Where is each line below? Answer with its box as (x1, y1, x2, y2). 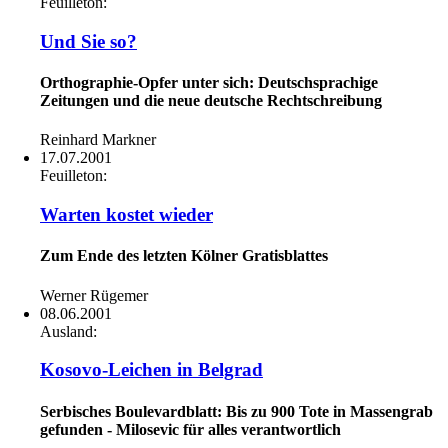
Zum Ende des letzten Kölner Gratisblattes (40, 247, 328, 265)
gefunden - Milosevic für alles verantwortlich (40, 420, 341, 438)
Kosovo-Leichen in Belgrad (40, 359, 263, 381)
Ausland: (40, 322, 97, 340)
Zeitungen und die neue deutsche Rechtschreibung (40, 92, 382, 110)
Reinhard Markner (40, 131, 156, 149)
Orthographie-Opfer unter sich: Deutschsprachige (40, 74, 378, 92)
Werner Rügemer (40, 286, 148, 304)
